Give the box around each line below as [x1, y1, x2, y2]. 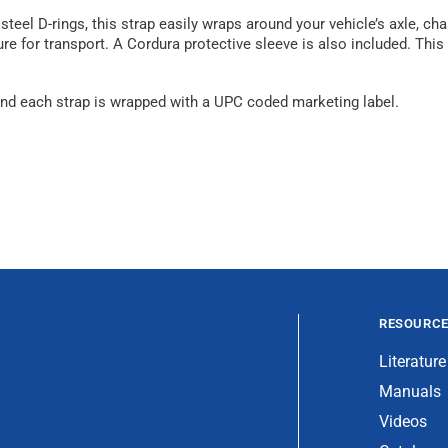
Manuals [379, 382, 441, 402]
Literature [379, 352, 446, 372]
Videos [379, 412, 427, 432]
